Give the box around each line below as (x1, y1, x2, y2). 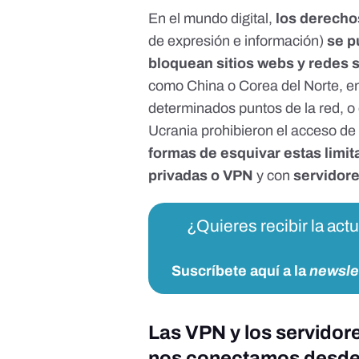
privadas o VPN (148, 167, 254, 184)
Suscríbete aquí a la (171, 263, 309, 280)
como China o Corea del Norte (148, 78, 340, 95)
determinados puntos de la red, (148, 100, 348, 117)
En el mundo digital (148, 10, 269, 27)
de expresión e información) (148, 33, 328, 50)
